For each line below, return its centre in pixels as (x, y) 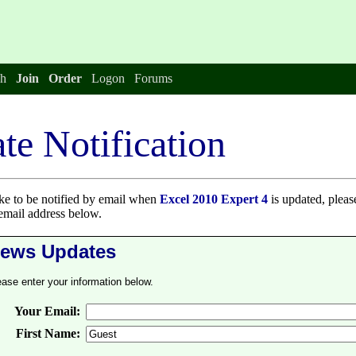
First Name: (48, 333)
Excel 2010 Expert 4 (214, 199)
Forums (153, 78)
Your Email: (47, 311)
